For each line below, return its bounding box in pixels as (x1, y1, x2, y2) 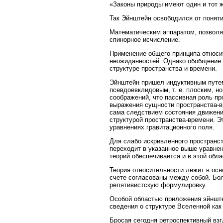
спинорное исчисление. (110, 36, 180, 44)
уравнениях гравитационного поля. (110, 123, 215, 131)
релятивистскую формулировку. (110, 181, 207, 189)
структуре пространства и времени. (110, 65, 217, 73)
